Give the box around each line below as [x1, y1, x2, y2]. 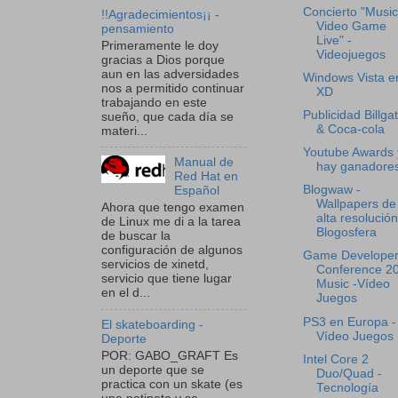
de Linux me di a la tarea [101, 215, 241, 229]
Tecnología [315, 380, 378, 394]
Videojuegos [315, 47, 386, 61]
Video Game [315, 19, 386, 33]
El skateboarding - [101, 318, 203, 331]
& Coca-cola [315, 123, 385, 136]
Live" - [315, 33, 352, 47]
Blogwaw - [302, 183, 361, 197]
